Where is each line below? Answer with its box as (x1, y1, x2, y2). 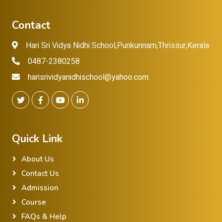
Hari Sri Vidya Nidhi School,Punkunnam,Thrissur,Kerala (26, 40, 209, 52)
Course (21, 197, 46, 207)
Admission (21, 183, 58, 193)
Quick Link (12, 131, 62, 146)
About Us (21, 154, 54, 164)
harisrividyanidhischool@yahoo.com (28, 71, 149, 83)
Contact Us (21, 168, 59, 178)
